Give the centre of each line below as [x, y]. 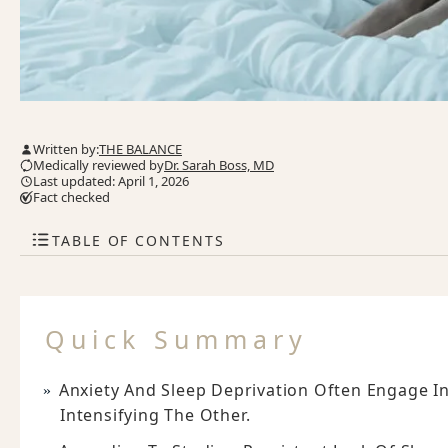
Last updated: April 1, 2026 [111, 181]
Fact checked [71, 197]
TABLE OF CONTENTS [138, 240]
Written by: [66, 149]
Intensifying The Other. [155, 415]
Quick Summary [176, 339]
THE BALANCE [140, 149]
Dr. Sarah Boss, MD [219, 165]
